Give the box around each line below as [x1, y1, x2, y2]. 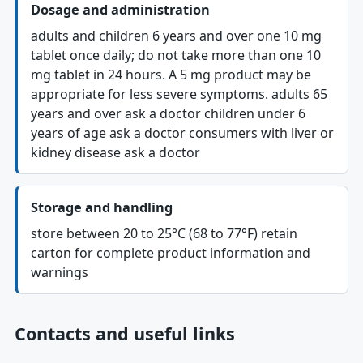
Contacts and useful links [14, 322, 235, 345]
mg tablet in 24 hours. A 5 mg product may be [30, 66, 311, 83]
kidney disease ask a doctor [30, 143, 200, 161]
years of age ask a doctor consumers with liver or [30, 124, 334, 142]
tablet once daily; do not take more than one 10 [30, 46, 321, 64]
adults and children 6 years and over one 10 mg [30, 27, 322, 45]
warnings [30, 263, 88, 281]
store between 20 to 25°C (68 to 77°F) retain [30, 224, 297, 242]
